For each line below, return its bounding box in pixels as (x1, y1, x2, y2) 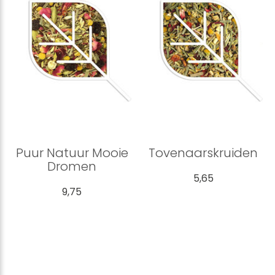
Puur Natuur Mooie (15, 144, 128, 162)
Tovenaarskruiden (149, 144, 258, 162)
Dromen (47, 158, 96, 176)
